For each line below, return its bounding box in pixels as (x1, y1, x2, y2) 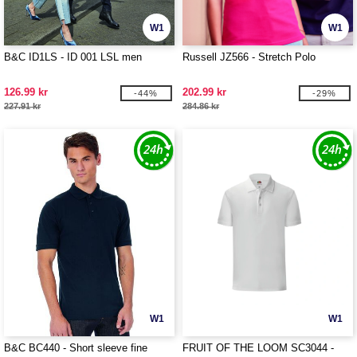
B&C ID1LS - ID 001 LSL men (4, 51, 142, 63)
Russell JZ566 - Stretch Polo (182, 51, 316, 63)
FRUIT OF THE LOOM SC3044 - (182, 342, 334, 354)
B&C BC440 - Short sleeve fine (4, 342, 147, 354)
